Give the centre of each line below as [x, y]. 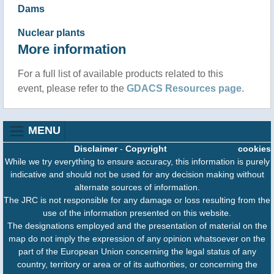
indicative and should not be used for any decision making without [137, 174]
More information [72, 49]
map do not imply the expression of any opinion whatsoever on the [137, 238]
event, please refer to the [72, 88]
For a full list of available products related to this [120, 73]
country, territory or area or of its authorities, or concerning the [137, 264]
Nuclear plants [51, 32]
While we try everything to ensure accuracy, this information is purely [137, 161]
